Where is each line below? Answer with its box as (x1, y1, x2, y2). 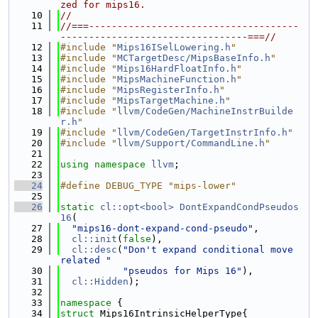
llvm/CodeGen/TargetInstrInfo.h (117, 127, 287, 138)
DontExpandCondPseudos (180, 202, 299, 212)
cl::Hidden (72, 276, 128, 287)
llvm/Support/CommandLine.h (117, 138, 265, 148)
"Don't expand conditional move (123, 244, 293, 255)
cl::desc (72, 244, 117, 255)
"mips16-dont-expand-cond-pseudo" (72, 223, 253, 234)
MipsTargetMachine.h (117, 95, 225, 106)
